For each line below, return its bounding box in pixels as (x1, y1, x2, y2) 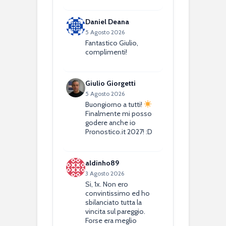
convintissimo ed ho (85, 188, 150, 198)
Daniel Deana (85, 17, 130, 26)
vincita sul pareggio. (85, 206, 146, 216)
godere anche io (85, 118, 136, 127)
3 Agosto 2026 (85, 169, 125, 177)
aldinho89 (85, 158, 120, 167)
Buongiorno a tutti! (85, 99, 144, 109)
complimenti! (85, 47, 128, 56)
